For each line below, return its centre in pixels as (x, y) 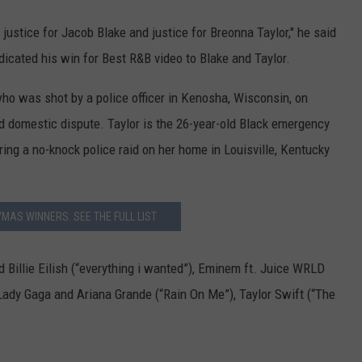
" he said (313, 33)
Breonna (232, 33)
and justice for (168, 33)
